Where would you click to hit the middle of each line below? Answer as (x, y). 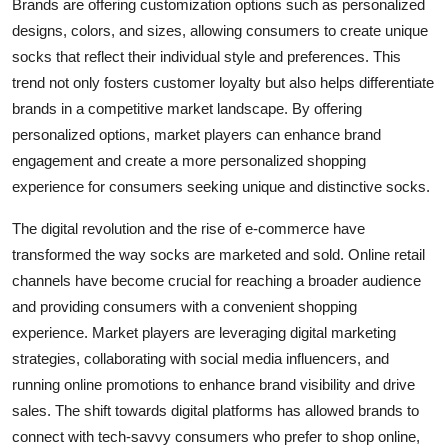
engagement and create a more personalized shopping (189, 160)
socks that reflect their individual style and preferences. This (206, 56)
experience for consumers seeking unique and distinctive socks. (221, 186)
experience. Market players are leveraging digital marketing (204, 332)
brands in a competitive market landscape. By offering (187, 108)
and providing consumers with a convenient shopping (184, 306)
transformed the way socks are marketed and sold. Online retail (218, 254)
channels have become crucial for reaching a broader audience (216, 280)
